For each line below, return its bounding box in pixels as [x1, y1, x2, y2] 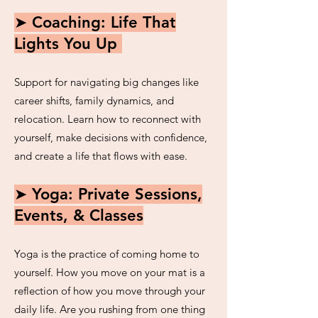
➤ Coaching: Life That [14, 13, 176, 32]
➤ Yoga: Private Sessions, [14, 185, 202, 204]
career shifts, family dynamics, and [14, 94, 174, 107]
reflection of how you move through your [14, 284, 205, 297]
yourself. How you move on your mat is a [14, 265, 205, 279]
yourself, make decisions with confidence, [14, 131, 207, 144]
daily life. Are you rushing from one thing [14, 302, 205, 316]
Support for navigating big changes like [14, 75, 199, 89]
